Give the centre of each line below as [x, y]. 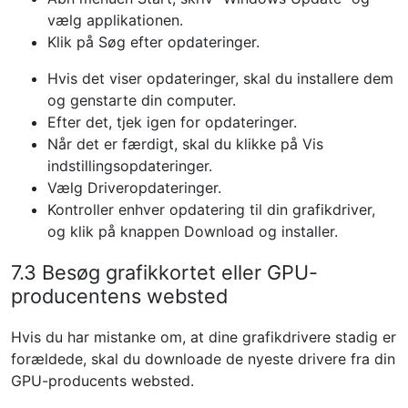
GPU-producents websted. [102, 381]
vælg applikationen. [115, 20]
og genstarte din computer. [142, 100]
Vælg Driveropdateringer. [134, 188]
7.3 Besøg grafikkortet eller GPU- [164, 272]
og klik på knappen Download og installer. [193, 231]
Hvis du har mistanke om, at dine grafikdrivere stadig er [204, 337]
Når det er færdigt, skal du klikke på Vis [185, 144]
